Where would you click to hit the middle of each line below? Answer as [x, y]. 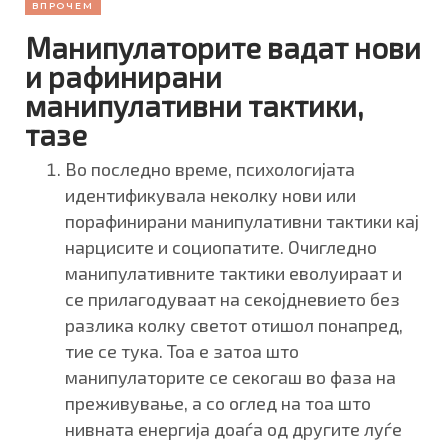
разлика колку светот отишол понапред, [234, 324]
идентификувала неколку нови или [210, 194]
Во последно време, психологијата [210, 168]
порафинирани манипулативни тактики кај [242, 220]
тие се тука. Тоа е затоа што [182, 350]
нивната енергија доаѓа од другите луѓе [233, 428]
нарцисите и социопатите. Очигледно [221, 246]
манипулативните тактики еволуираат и [233, 272]
